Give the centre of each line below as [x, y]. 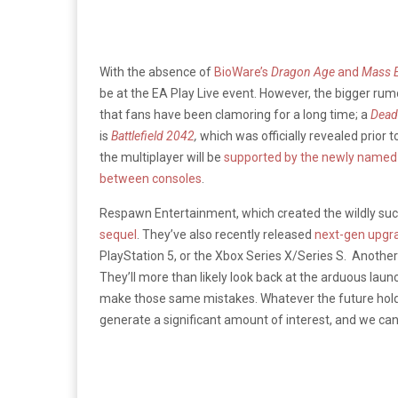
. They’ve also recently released [226, 234]
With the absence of [157, 72]
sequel [118, 234]
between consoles [151, 178]
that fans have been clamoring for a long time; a [235, 114]
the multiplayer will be [160, 157]
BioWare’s [243, 72]
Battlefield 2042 [153, 135]
